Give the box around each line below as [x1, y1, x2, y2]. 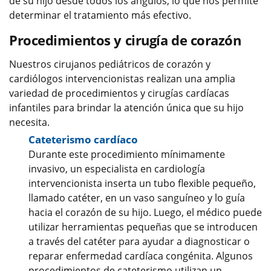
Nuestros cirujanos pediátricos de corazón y [9, 57, 211, 71]
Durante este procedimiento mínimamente [28, 148, 225, 162]
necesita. [9, 116, 50, 129]
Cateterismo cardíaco [28, 132, 138, 147]
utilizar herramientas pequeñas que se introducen [28, 220, 258, 234]
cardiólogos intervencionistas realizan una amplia [9, 72, 235, 86]
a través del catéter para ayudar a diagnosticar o [28, 235, 250, 249]
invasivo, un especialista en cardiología [28, 162, 205, 176]
